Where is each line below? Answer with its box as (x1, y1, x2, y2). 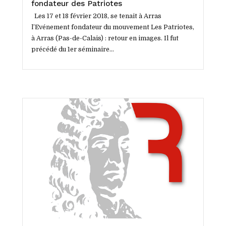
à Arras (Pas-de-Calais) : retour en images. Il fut (31, 35, 179, 42)
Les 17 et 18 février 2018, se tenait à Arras (31, 13, 161, 20)
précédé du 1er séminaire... (31, 46, 114, 53)
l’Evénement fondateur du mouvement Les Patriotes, (31, 24, 194, 31)
